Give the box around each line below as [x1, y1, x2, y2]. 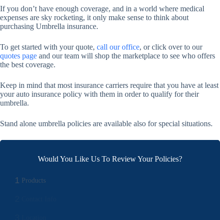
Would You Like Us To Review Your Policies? [38, 154, 182, 163]
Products [22, 176, 46, 184]
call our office [97, 42, 139, 51]
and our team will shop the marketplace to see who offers [37, 51, 215, 60]
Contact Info [22, 195, 56, 203]
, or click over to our [139, 42, 202, 51]
